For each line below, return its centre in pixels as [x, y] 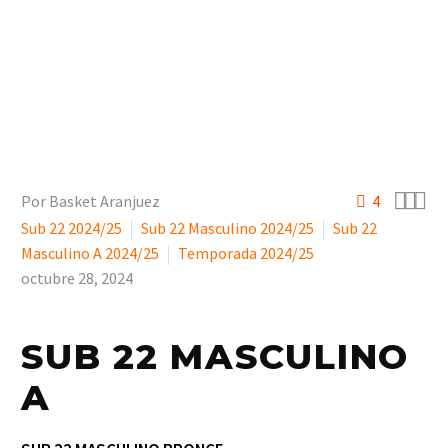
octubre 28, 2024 [77, 278]
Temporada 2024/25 [246, 253]
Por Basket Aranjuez [90, 201]
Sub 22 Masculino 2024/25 [227, 228]
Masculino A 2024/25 [90, 253]
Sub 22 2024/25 [71, 228]
